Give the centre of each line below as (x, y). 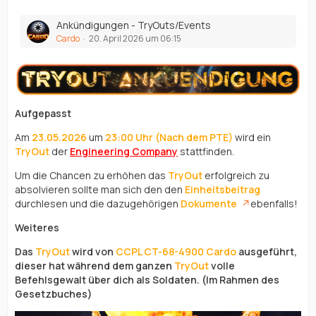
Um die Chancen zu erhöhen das (91, 175)
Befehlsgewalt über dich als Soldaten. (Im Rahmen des (147, 279)
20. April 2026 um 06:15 (135, 38)
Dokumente (209, 203)
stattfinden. (206, 151)
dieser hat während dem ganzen (95, 265)
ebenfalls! (274, 203)
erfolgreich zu (237, 175)
